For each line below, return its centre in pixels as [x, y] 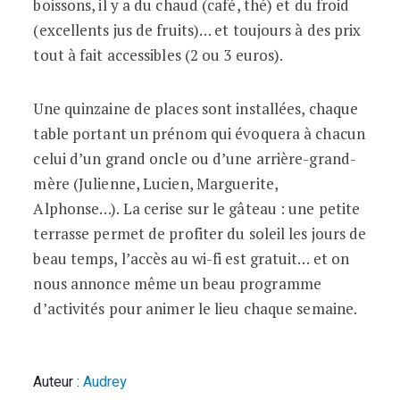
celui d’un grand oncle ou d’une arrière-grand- [195, 158]
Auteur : [58, 382]
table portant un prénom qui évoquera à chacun [199, 133]
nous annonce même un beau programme [177, 283]
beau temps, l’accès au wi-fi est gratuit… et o [187, 258]
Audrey [105, 382]
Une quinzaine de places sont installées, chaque [196, 108]
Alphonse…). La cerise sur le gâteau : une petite [197, 208]
